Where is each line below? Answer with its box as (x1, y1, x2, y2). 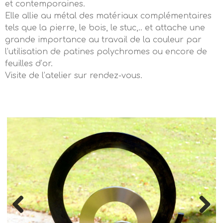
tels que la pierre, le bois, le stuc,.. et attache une (5, 23, 205, 32)
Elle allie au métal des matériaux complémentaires (5, 11, 212, 20)
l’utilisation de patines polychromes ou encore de (5, 47, 207, 56)
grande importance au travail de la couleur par (5, 35, 202, 44)
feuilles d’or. (5, 59, 53, 68)
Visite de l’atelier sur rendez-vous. (5, 71, 142, 80)
